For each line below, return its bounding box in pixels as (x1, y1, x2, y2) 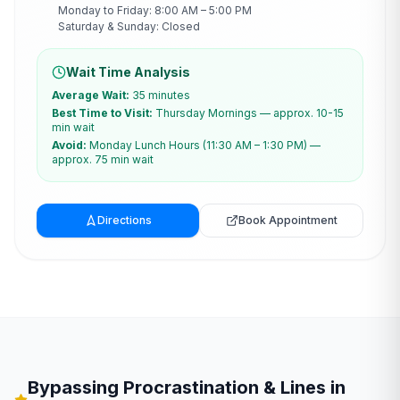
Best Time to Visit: (52, 106, 153, 120)
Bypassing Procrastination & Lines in (28, 377, 346, 398)
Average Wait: (52, 88, 129, 102)
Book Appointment (237, 213, 337, 227)
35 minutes (132, 88, 190, 102)
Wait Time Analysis (66, 64, 190, 79)
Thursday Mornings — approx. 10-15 (155, 106, 344, 120)
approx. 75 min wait (52, 153, 154, 166)
